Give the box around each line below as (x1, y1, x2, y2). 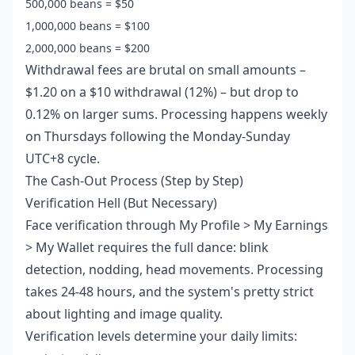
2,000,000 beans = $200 (25, 40, 150, 56)
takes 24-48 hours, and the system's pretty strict (25, 283, 314, 301)
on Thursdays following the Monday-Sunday (25, 128, 290, 146)
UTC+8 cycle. (25, 150, 100, 168)
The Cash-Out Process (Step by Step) (25, 172, 243, 190)
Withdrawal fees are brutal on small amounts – (25, 61, 306, 79)
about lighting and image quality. (25, 305, 223, 323)
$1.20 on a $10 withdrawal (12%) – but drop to (25, 83, 299, 101)
